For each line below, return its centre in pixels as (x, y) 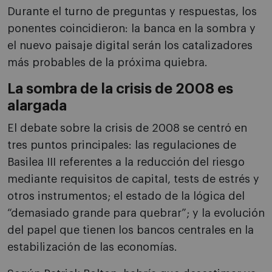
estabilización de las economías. (92, 247)
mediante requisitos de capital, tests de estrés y (133, 179)
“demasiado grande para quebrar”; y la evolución (136, 213)
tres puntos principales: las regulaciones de (122, 145)
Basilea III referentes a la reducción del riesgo (126, 162)
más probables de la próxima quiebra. (107, 63)
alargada (37, 106)
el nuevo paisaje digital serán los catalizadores (130, 46)
